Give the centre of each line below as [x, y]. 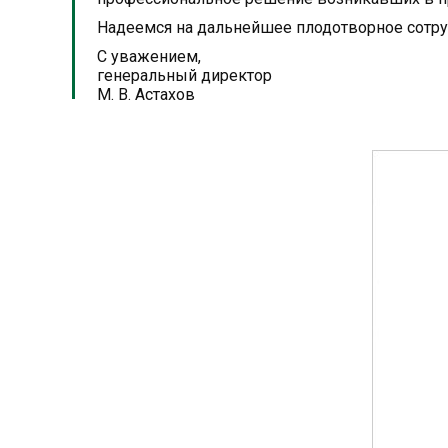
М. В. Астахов [146, 94]
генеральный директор [184, 75]
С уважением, [149, 56]
